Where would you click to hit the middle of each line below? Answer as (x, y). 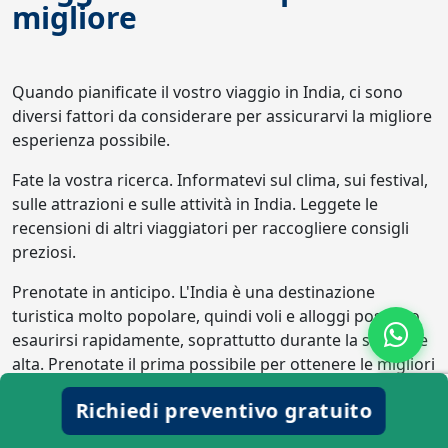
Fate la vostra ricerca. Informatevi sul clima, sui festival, (220, 180)
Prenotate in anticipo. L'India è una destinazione (193, 292)
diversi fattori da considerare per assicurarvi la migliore (222, 116)
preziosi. (44, 252)
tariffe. (37, 388)
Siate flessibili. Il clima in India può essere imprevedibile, (223, 428)
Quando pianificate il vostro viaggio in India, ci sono (207, 92)
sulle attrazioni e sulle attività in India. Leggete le (195, 204)
